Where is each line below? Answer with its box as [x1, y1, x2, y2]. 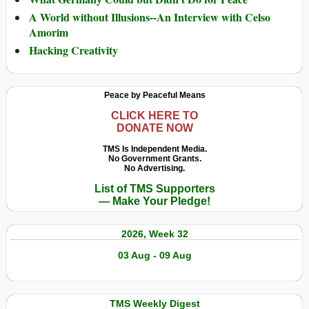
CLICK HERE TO [111, 110, 198, 122]
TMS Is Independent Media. [102, 144, 207, 154]
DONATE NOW [116, 122, 193, 134]
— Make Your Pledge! [99, 195, 210, 208]
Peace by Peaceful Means [103, 90, 206, 101]
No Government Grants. [108, 154, 201, 164]
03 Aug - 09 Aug [117, 250, 192, 261]
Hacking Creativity [29, 42, 118, 59]
